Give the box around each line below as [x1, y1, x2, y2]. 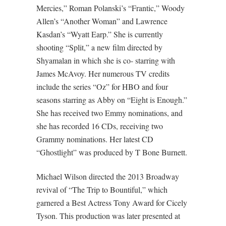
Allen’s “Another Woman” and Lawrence [36, 15, 167, 26]
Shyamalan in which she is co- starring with [36, 54, 175, 66]
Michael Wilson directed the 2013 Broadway [36, 171, 179, 182]
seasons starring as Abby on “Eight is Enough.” [36, 94, 187, 105]
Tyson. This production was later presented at [36, 210, 180, 221]
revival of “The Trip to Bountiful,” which [36, 184, 167, 195]
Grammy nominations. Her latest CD [36, 133, 153, 144]
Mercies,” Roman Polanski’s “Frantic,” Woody [36, 2, 185, 13]
